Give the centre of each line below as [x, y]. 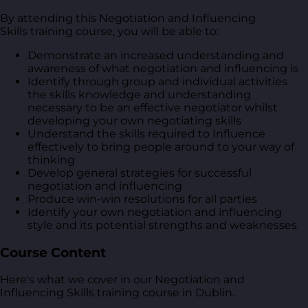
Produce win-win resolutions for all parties [142, 199]
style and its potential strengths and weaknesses [162, 225]
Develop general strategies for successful [140, 173]
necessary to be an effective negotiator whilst [153, 107]
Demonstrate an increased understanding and [156, 55]
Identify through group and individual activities [157, 81]
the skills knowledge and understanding [139, 94]
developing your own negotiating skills [134, 120]
